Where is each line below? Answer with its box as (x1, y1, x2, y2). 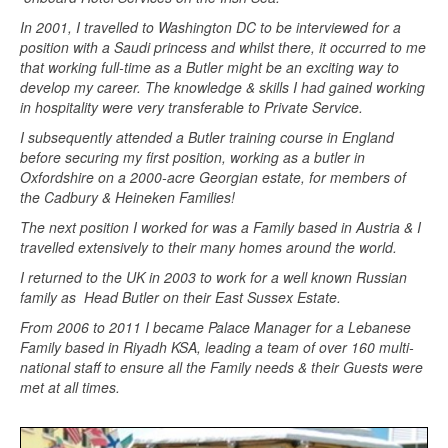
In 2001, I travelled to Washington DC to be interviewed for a (20, 17, 401, 38)
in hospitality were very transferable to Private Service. (20, 97, 363, 118)
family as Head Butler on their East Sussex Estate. (20, 287, 341, 308)
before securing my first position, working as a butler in (20, 147, 365, 168)
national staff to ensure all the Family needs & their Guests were (20, 357, 423, 378)
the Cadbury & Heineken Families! (20, 187, 235, 208)
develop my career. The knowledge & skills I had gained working (20, 77, 425, 98)
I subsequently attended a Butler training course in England (20, 127, 394, 148)
